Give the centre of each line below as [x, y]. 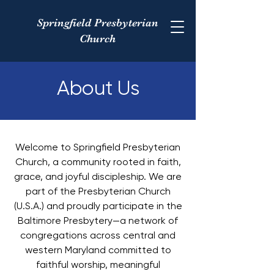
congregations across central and [98, 235]
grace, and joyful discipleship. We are [98, 176]
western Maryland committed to [98, 250]
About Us [98, 88]
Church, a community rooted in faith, [98, 162]
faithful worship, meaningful [98, 265]
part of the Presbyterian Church [98, 191]
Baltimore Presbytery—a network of [98, 220]
